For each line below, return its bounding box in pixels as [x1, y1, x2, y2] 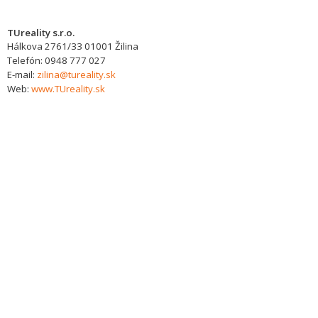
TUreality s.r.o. [7, 26, 75, 39]
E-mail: [7, 68, 37, 81]
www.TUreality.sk [31, 82, 105, 95]
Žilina [115, 40, 138, 53]
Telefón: [7, 54, 45, 67]
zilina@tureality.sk [37, 68, 116, 81]
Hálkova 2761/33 [7, 40, 82, 53]
